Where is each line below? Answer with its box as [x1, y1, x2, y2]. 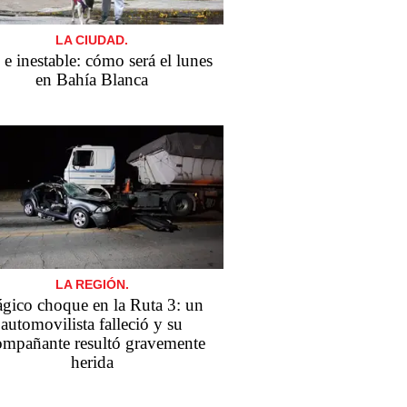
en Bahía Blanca [35, 70, 148, 90]
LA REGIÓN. [55, 276, 129, 292]
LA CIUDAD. [55, 33, 128, 48]
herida [70, 352, 114, 372]
